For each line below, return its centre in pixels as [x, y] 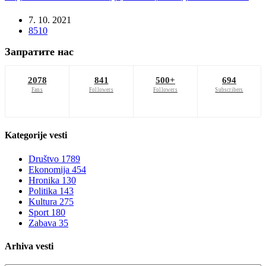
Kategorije [26, 135]
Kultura [44, 201]
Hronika [45, 180]
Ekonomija [50, 169]
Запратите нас [39, 52]
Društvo [45, 159]
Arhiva [19, 246]
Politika [44, 191]
